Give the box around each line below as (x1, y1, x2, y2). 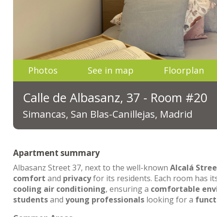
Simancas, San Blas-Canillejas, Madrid (23, 108, 192, 121)
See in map (88, 64, 134, 76)
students (13, 194, 48, 205)
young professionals (65, 194, 144, 205)
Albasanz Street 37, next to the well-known (13, 162, 170, 173)
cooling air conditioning (13, 184, 106, 194)
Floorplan (164, 64, 204, 76)
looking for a (144, 194, 195, 205)
